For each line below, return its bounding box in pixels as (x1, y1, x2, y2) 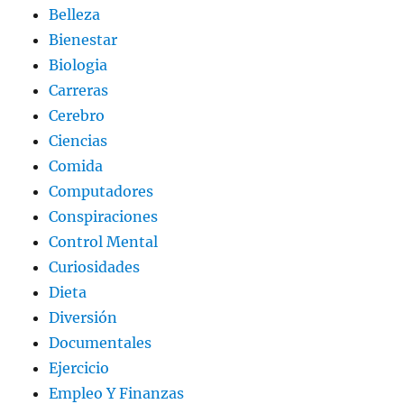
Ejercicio (49, 359, 110, 378)
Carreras (49, 81, 109, 100)
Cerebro (49, 106, 106, 125)
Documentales (49, 334, 152, 353)
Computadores (49, 182, 154, 201)
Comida (49, 157, 104, 176)
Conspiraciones (49, 207, 159, 226)
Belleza (49, 5, 101, 24)
